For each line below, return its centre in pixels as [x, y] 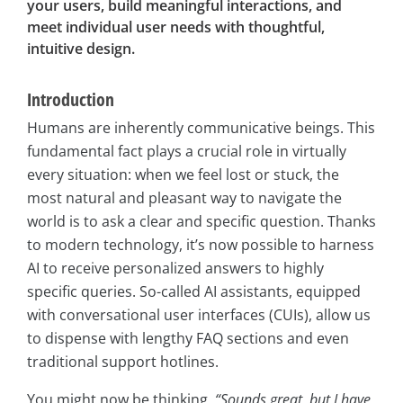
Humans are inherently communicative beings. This [201, 128]
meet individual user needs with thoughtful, [176, 27]
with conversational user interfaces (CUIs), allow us [199, 315]
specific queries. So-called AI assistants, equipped [194, 292]
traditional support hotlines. [123, 362]
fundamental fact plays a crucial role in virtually [187, 152]
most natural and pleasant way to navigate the [184, 198]
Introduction [71, 100]
